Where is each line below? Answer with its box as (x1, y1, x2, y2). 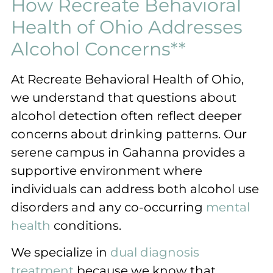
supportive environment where (11, 163, 202, 178)
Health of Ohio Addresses (11, 15, 243, 38)
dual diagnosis (110, 244, 199, 260)
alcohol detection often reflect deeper (11, 108, 242, 123)
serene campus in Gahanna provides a (11, 144, 246, 160)
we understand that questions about (11, 90, 236, 105)
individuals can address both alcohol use (11, 181, 259, 196)
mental (206, 199, 250, 214)
